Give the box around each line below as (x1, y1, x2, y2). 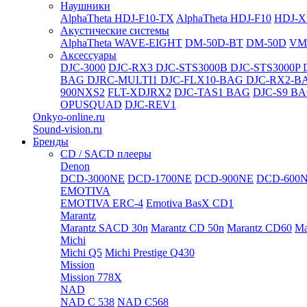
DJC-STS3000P (230, 62, 303, 73)
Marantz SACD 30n (60, 222, 148, 234)
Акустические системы (60, 25, 169, 36)
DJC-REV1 (125, 99, 176, 110)
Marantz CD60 (227, 222, 292, 234)
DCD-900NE (195, 173, 254, 184)
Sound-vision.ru (33, 123, 102, 135)
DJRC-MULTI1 (87, 74, 160, 86)
